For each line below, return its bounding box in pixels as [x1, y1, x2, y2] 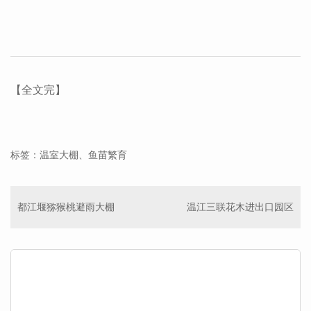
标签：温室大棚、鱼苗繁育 [10, 149, 127, 160]
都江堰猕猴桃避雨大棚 [17, 201, 115, 212]
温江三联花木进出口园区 [187, 201, 294, 212]
